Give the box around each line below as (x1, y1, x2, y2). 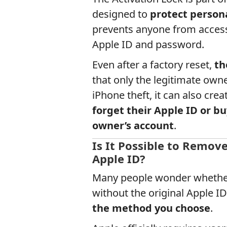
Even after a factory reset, (92, 58, 214, 71)
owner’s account (92, 119, 174, 132)
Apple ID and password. (92, 37, 204, 51)
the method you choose (92, 201, 210, 215)
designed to (92, 7, 150, 21)
